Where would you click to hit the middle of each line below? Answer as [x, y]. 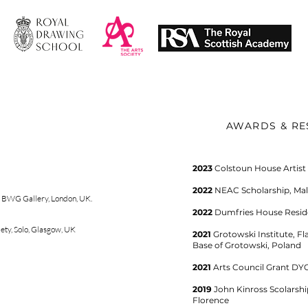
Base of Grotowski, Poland [248, 245]
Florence [212, 300]
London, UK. [71, 198]
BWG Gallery [25, 198]
